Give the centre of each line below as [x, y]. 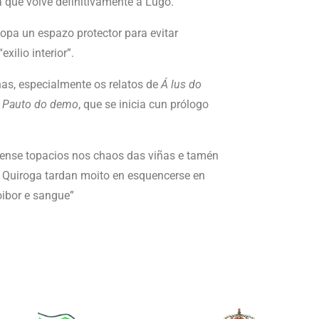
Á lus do [181, 84]
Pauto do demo [40, 104]
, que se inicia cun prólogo [143, 104]
